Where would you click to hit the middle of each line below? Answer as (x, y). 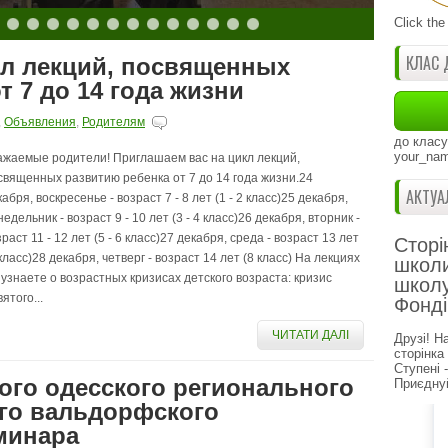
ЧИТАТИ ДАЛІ (310, 335)
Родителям (113, 122)
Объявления (40, 122)
